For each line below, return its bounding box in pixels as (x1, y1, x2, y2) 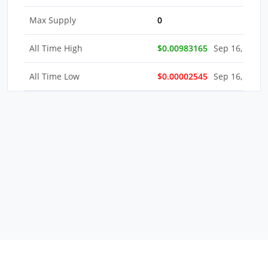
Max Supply (29, 14, 76, 26)
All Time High (29, 42, 83, 54)
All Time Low (29, 70, 80, 82)
